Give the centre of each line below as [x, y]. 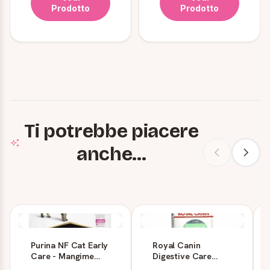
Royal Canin [177, 245]
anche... [111, 154]
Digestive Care [182, 256]
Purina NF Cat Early [70, 245]
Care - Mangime [62, 256]
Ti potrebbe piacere [111, 131]
